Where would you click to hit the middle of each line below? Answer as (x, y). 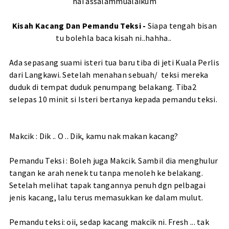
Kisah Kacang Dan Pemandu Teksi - (79, 26)
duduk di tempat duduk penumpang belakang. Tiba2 (103, 87)
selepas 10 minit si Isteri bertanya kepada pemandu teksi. (113, 99)
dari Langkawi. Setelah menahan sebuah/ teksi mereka (109, 75)
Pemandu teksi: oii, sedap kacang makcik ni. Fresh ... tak (109, 222)
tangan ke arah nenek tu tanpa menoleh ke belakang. (106, 173)
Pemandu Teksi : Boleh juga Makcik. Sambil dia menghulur (113, 161)
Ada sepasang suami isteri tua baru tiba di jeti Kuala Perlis (114, 63)
